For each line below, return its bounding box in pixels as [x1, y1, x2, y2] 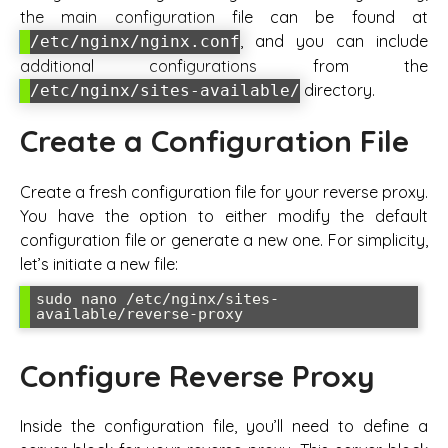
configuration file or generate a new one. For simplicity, [20, 229, 428, 250]
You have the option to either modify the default [20, 205, 428, 226]
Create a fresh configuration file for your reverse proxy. [20, 181, 428, 202]
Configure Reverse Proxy [20, 356, 375, 395]
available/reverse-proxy [36, 304, 243, 323]
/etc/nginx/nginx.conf [30, 32, 240, 52]
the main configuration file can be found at [20, 7, 428, 28]
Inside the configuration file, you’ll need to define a [20, 416, 428, 437]
